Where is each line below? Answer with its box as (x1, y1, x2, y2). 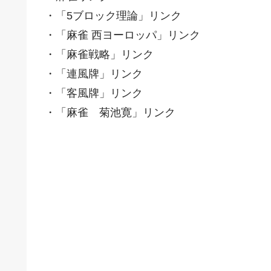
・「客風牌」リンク (45, 87, 143, 99)
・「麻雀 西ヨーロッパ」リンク (45, 28, 200, 41)
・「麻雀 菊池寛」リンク (45, 106, 175, 119)
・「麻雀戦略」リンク (45, 48, 154, 60)
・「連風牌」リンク (45, 67, 143, 80)
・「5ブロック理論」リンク (45, 9, 181, 22)
